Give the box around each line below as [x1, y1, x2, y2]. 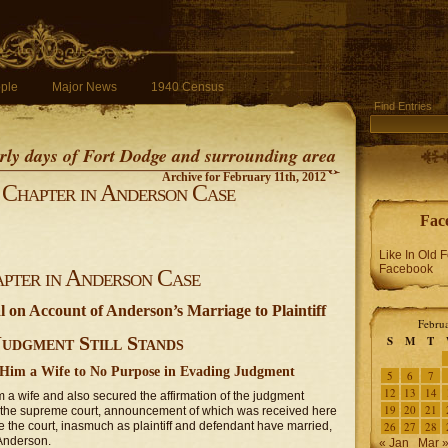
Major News [52, 80, 117, 94]
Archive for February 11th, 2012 [162, 170, 326, 184]
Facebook [379, 262, 433, 276]
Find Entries [374, 100, 432, 112]
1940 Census [151, 80, 224, 94]
